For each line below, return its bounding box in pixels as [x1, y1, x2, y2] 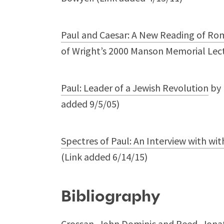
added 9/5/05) [61, 97, 119, 110]
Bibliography [61, 189, 160, 204]
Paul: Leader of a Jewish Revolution [61, 81, 208, 94]
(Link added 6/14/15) [61, 150, 147, 163]
